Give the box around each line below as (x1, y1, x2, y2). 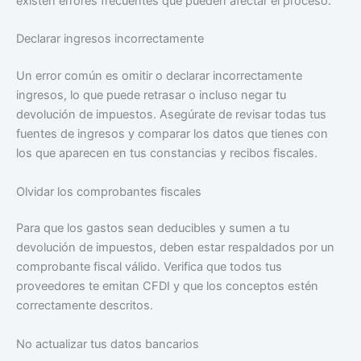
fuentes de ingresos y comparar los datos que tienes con (16, 127, 328, 142)
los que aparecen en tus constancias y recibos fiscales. (16, 146, 317, 161)
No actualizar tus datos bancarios (16, 336, 199, 351)
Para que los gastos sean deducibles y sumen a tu (16, 221, 289, 236)
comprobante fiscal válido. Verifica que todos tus (16, 259, 282, 275)
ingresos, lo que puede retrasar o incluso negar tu (16, 88, 286, 103)
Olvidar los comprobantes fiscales (16, 184, 201, 199)
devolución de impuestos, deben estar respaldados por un (16, 240, 334, 255)
